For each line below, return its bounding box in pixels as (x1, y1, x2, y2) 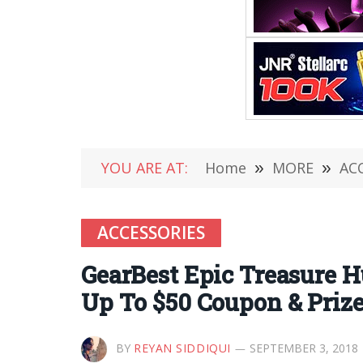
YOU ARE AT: (101, 158, 188, 177)
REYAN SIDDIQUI (134, 340, 231, 356)
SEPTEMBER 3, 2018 (249, 340, 358, 356)
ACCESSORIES (97, 221, 205, 244)
